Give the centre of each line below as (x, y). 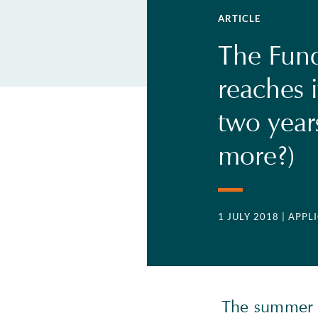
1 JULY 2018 (248, 216)
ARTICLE (239, 18)
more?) (256, 155)
